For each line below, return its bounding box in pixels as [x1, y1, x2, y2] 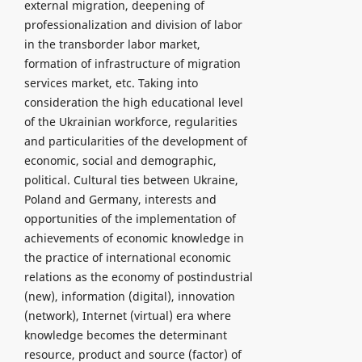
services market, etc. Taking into [23, 74, 198, 90]
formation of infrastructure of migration [23, 55, 241, 71]
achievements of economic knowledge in [23, 229, 244, 246]
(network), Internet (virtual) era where [23, 307, 231, 323]
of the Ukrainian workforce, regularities [23, 113, 238, 129]
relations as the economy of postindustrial [23, 268, 253, 284]
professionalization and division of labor [23, 16, 242, 32]
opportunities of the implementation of [23, 210, 236, 226]
